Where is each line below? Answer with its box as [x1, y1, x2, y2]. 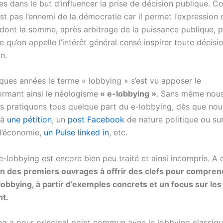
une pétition [7, 114, 52, 125]
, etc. [109, 127, 127, 138]
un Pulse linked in [44, 127, 109, 138]
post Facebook [68, 114, 127, 125]
